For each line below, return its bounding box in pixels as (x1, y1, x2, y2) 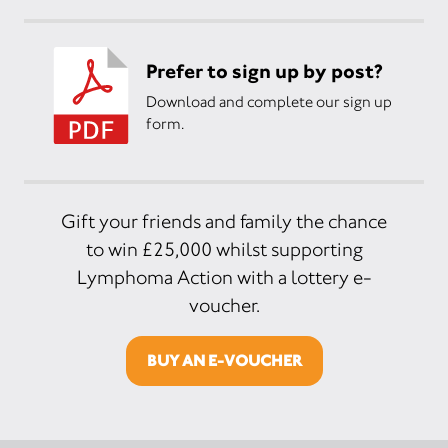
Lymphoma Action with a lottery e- (76, 266, 372, 289)
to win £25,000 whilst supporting (85, 238, 363, 261)
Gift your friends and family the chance (61, 210, 387, 233)
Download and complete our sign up (146, 91, 392, 111)
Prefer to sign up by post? (146, 58, 383, 83)
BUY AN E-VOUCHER (146, 351, 302, 370)
